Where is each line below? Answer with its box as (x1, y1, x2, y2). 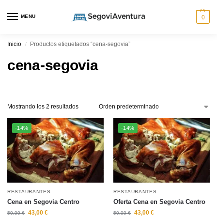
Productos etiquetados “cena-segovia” (30, 41, 131, 47)
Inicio (7, 41, 21, 47)
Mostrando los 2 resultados (7, 103, 78, 110)
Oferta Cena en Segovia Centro (113, 198, 205, 205)
